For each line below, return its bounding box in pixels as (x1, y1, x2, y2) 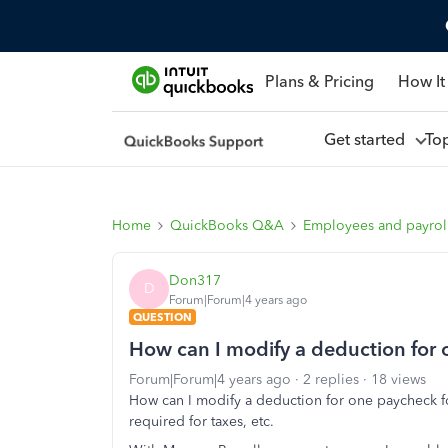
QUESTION (133, 310, 192, 324)
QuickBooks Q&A (170, 217, 284, 234)
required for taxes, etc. (129, 413, 274, 430)
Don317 (169, 271, 221, 289)
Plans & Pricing (264, 71, 374, 91)
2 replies (303, 371, 359, 388)
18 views (371, 371, 426, 388)
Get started (323, 129, 413, 149)
